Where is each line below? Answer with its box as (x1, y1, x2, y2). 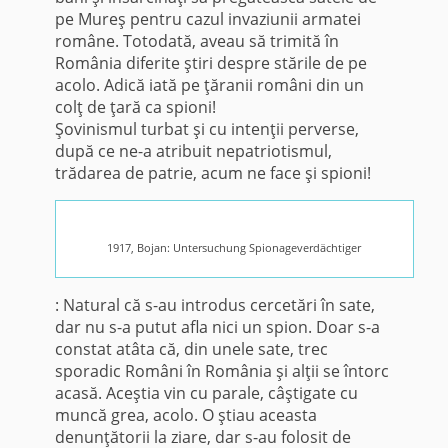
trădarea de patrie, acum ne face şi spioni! (54, 161, 371, 184)
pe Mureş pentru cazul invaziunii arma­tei (54, 7, 361, 30)
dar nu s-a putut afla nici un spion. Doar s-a (54, 315, 380, 338)
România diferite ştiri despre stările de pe (54, 51, 367, 74)
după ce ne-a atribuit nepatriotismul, (54, 139, 332, 162)
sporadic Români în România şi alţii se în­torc (54, 359, 389, 382)
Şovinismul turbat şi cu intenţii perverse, (54, 117, 359, 140)
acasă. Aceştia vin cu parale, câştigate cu (54, 381, 358, 404)
